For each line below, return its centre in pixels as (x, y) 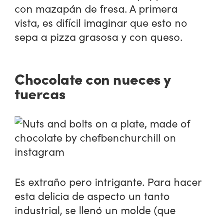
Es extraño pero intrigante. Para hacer (108, 182)
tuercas (40, 93)
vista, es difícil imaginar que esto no (101, 22)
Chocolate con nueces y (93, 79)
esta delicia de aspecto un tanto (92, 196)
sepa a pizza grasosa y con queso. (99, 36)
